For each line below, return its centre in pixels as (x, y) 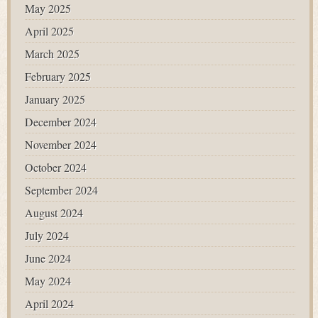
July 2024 (47, 235)
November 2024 (61, 144)
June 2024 (48, 258)
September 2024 (61, 190)
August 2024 (54, 213)
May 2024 (48, 281)
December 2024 (61, 122)
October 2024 (56, 167)
